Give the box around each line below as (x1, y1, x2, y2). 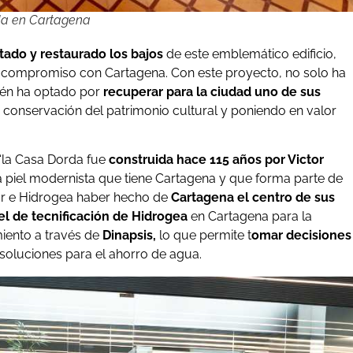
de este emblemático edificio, (166, 46, 336, 61)
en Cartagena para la (188, 209, 312, 225)
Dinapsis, (99, 228, 159, 243)
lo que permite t (159, 228, 251, 243)
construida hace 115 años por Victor (109, 152, 324, 168)
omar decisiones (251, 228, 351, 243)
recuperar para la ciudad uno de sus (100, 84, 321, 99)
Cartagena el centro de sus (168, 190, 335, 206)
